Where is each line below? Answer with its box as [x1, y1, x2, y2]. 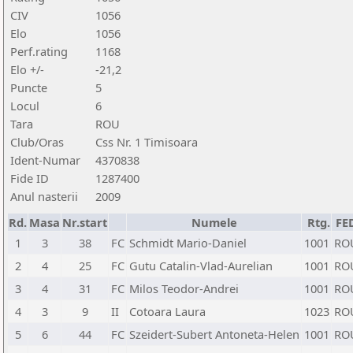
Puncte [10, 80, 47, 95]
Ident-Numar [10, 152, 80, 168]
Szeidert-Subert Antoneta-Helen [129, 326, 299, 342]
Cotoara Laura [129, 303, 206, 319]
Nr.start [62, 214, 107, 230]
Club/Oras [10, 134, 64, 150]
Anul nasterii [10, 188, 78, 204]
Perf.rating [10, 43, 68, 59]
